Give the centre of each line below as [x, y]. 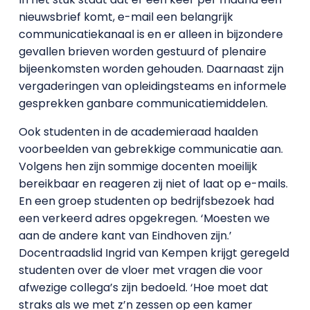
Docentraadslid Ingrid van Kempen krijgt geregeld [154, 253]
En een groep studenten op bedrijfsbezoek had [146, 201]
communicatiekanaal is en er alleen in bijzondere [151, 34]
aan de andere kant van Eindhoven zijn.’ [125, 236]
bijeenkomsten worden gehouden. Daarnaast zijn [151, 69]
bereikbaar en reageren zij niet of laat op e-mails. [153, 184]
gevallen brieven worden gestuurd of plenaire [142, 52]
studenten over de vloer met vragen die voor [140, 270]
